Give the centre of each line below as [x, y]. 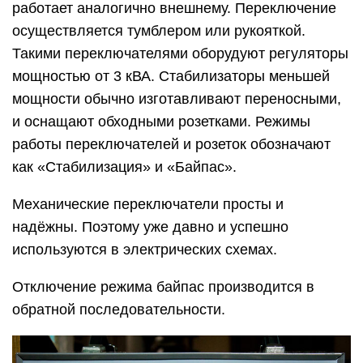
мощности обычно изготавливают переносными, [177, 99]
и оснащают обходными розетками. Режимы [161, 122]
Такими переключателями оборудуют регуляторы [180, 54]
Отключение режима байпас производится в [163, 287]
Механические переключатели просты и [148, 205]
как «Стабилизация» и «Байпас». [124, 167]
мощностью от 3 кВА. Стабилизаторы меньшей [171, 77]
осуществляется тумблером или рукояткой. [159, 31]
